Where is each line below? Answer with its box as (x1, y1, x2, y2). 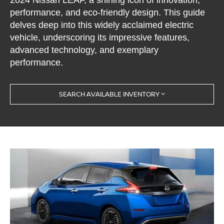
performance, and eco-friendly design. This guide (10, 7, 205, 17)
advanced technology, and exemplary (10, 44, 159, 55)
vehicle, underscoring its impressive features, (10, 32, 190, 42)
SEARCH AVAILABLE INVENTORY (59, 89, 159, 99)
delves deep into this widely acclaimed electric (10, 19, 194, 30)
